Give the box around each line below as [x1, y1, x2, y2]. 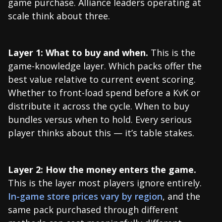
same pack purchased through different [8, 203, 178, 216]
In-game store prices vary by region [8, 190, 163, 202]
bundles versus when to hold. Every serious [8, 113, 192, 125]
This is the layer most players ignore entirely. [8, 176, 202, 189]
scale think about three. [8, 9, 110, 22]
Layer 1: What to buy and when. [8, 46, 148, 58]
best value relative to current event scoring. [8, 73, 196, 85]
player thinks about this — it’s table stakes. [8, 126, 194, 139]
